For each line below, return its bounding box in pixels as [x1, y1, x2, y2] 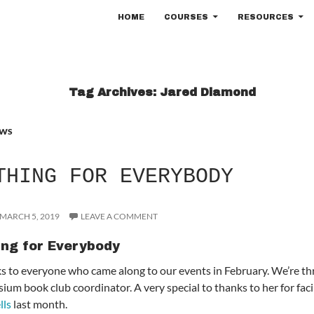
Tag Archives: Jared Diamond [69, 86, 256, 98]
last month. [11, 297, 68, 310]
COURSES [164, 13, 208, 21]
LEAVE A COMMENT [80, 211, 158, 221]
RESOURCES [238, 13, 294, 21]
